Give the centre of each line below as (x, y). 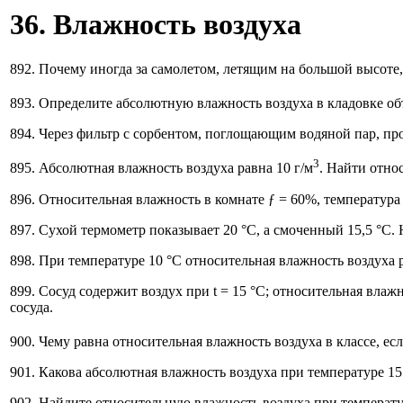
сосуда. (31, 307)
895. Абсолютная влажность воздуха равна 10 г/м (161, 168)
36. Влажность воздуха (156, 25)
